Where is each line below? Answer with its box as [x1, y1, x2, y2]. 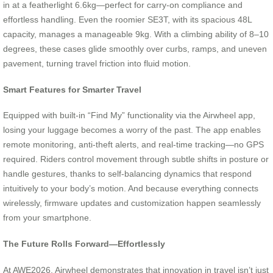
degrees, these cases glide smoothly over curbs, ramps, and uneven [3, 44, 267, 54]
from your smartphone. [3, 213, 91, 223]
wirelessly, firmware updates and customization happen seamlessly [3, 198, 261, 208]
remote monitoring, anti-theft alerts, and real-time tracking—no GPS [3, 140, 264, 150]
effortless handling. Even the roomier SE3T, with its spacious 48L [3, 15, 252, 25]
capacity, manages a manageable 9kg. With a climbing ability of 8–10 [3, 29, 269, 40]
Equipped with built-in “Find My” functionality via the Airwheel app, [3, 110, 255, 121]
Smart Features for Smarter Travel [3, 84, 141, 94]
